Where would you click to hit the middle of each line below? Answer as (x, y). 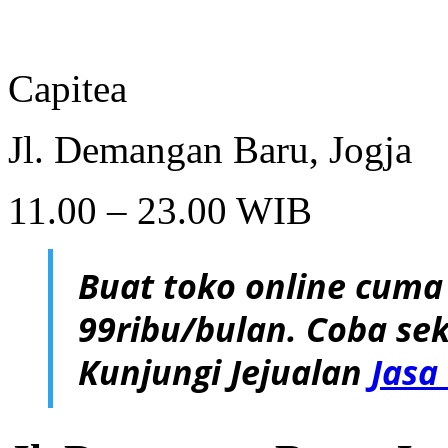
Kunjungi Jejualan (224, 372)
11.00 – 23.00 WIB (160, 211)
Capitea (67, 89)
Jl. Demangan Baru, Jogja (210, 150)
